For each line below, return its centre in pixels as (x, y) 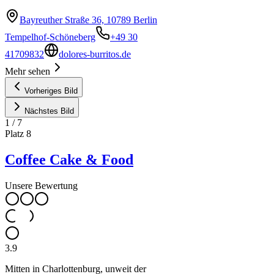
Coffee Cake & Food (69, 160)
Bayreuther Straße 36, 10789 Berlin (88, 20)
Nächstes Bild (49, 111)
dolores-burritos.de (95, 54)
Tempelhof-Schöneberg (50, 37)
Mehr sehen (28, 72)
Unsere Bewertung (41, 186)
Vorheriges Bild (51, 91)
